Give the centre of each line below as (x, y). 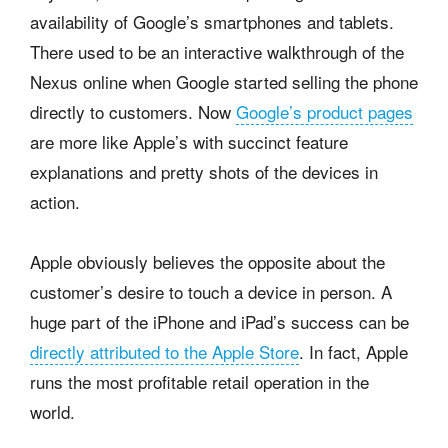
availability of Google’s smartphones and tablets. (212, 22)
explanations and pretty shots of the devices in (204, 172)
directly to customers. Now (133, 112)
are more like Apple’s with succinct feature (189, 142)
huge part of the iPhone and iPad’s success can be (219, 322)
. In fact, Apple (353, 352)
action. (55, 202)
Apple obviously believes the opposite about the (207, 262)
